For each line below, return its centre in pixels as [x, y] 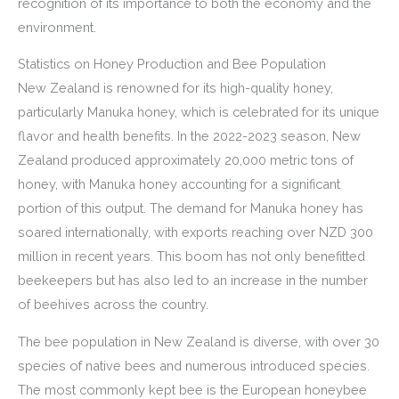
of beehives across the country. [113, 305]
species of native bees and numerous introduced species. [194, 365]
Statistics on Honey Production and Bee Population [172, 64]
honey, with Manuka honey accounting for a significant [179, 184]
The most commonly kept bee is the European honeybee [192, 389]
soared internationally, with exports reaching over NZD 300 [195, 232]
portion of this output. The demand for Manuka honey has [191, 208]
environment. [57, 27]
